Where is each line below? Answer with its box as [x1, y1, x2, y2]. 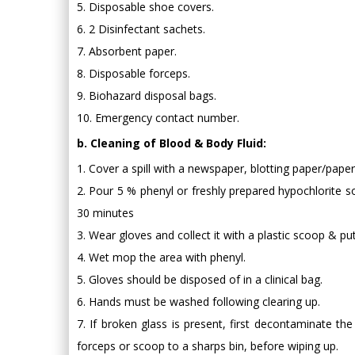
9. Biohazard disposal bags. [77, 87, 216, 103]
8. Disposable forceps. [77, 65, 190, 81]
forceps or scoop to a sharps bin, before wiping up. [77, 338, 338, 353]
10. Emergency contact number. [77, 109, 239, 125]
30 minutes [77, 204, 134, 220]
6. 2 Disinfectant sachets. [77, 21, 205, 36]
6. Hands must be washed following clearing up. [77, 293, 320, 309]
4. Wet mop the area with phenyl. [77, 249, 246, 265]
